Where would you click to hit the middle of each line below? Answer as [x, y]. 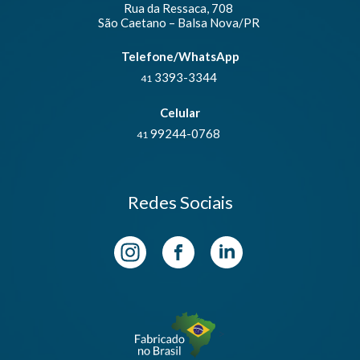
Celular [180, 113]
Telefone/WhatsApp [180, 57]
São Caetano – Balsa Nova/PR [178, 23]
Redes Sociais [180, 202]
